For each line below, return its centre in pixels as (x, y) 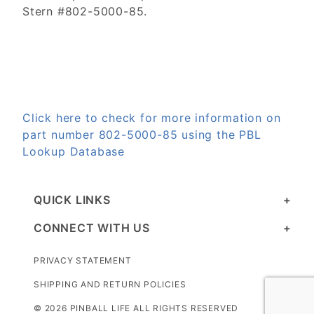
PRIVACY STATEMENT (83, 261)
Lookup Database (74, 152)
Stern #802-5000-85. (85, 12)
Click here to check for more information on (152, 118)
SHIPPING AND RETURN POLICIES (110, 285)
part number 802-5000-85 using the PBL (142, 135)
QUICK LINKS (72, 200)
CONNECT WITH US (92, 228)
